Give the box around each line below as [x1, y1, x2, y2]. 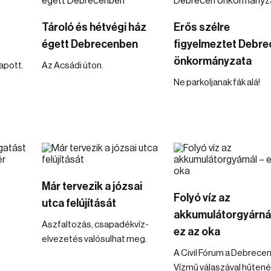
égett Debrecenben [42, 39, 138, 50]
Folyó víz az [173, 192, 230, 203]
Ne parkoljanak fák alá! [173, 78, 260, 87]
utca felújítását [42, 198, 116, 209]
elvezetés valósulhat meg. [42, 235, 147, 244]
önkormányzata [173, 56, 252, 67]
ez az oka [173, 226, 220, 237]
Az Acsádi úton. [42, 61, 103, 70]
